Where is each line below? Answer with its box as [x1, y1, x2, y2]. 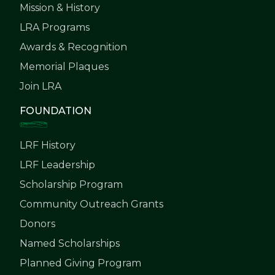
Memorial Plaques [20, 60, 109, 72]
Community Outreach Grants [20, 198, 163, 210]
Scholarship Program [20, 178, 123, 190]
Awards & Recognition [20, 41, 127, 53]
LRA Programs [20, 21, 90, 33]
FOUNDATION [20, 104, 91, 117]
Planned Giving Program [20, 257, 141, 269]
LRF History [20, 139, 76, 151]
